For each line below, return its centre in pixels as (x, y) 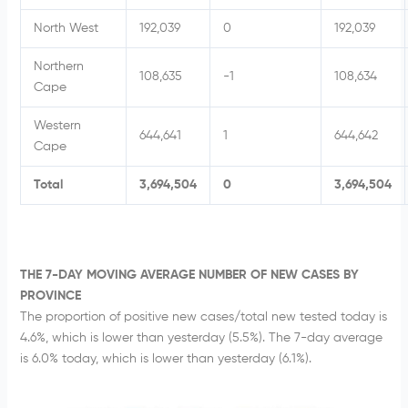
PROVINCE (50, 296)
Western (57, 126)
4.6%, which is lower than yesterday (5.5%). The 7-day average (201, 338)
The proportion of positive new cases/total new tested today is (203, 317)
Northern (58, 66)
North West (66, 28)
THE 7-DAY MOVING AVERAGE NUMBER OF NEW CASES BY (189, 275)
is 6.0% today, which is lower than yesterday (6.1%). (165, 359)
